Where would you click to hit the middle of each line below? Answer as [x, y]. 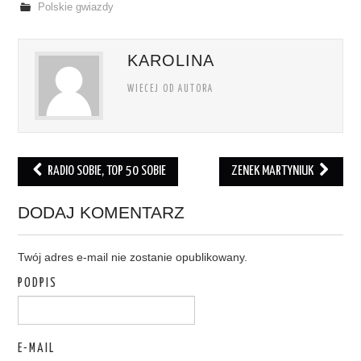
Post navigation [88, 195]
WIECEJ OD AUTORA [171, 89]
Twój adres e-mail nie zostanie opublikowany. [133, 257]
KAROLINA [171, 60]
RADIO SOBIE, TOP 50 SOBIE [105, 171]
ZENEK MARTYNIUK [274, 171]
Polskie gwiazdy [75, 7]
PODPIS [38, 283]
